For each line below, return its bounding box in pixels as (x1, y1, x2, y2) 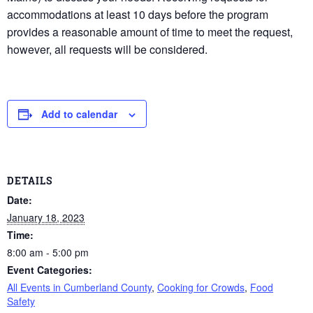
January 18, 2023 (7, 210, 85, 224)
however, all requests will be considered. (7, 41, 208, 58)
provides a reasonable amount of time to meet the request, (7, 24, 293, 41)
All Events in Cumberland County (7, 279, 152, 294)
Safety (7, 293, 35, 308)
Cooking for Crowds (157, 279, 245, 294)
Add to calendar (41, 107, 117, 122)
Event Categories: (7, 262, 92, 277)
